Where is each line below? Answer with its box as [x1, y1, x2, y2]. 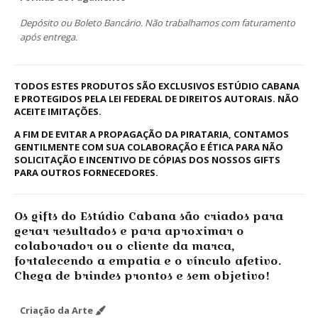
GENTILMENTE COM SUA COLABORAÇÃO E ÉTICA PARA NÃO [14, 141, 283, 154]
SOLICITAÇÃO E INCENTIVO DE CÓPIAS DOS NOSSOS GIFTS [14, 153, 280, 167]
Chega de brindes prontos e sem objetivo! [14, 268, 270, 285]
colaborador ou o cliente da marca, [14, 238, 234, 255]
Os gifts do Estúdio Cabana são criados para [14, 208, 283, 225]
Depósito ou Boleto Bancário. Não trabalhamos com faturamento [20, 16, 295, 30]
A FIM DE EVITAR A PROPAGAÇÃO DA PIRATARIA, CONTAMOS [14, 128, 289, 141]
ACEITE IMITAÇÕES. [14, 105, 102, 119]
